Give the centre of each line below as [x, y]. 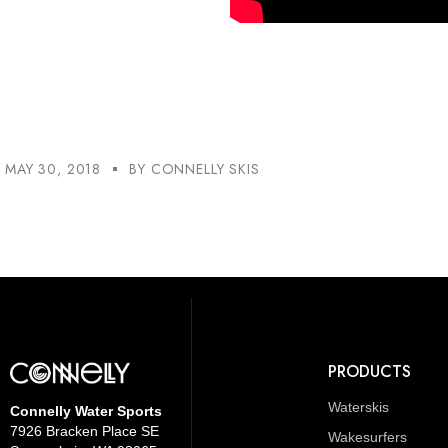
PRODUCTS [369, 371]
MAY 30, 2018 [53, 168]
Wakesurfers [367, 436]
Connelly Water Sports [86, 411]
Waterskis [358, 406]
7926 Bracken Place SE [84, 431]
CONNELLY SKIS [205, 168]
